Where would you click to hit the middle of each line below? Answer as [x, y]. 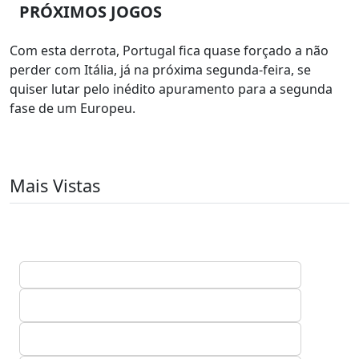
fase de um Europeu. [73, 108]
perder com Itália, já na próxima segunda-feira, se [160, 70]
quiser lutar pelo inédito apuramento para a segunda [171, 89]
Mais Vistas [55, 186]
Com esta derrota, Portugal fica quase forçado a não [169, 50]
